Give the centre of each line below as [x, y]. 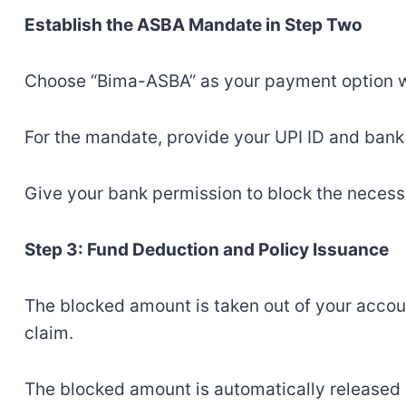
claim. [48, 333]
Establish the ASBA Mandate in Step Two [193, 25]
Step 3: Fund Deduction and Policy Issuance [206, 250]
